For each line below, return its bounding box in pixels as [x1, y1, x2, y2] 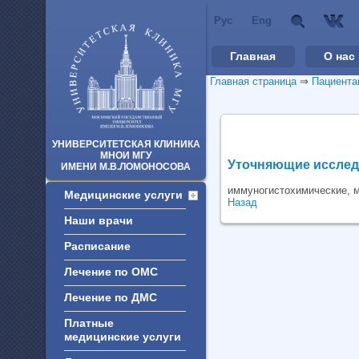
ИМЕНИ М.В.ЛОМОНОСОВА [61, 162, 191, 171]
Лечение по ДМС [64, 291, 157, 304]
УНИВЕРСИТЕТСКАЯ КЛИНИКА [51, 139, 200, 149]
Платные [64, 317, 114, 329]
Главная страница [210, 75, 296, 87]
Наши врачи [64, 214, 133, 227]
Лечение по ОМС [64, 265, 158, 278]
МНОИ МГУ [100, 151, 151, 160]
